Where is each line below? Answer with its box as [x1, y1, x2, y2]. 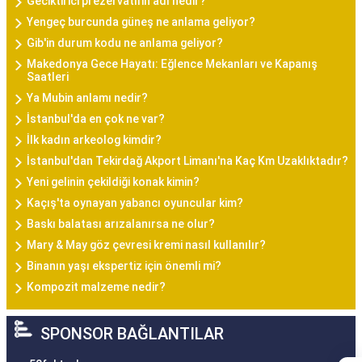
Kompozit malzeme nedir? [27, 280, 166, 293]
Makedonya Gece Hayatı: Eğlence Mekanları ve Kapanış [27, 57, 318, 70]
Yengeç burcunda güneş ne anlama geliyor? [27, 15, 255, 28]
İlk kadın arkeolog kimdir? [27, 133, 162, 146]
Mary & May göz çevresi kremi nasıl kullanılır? [27, 238, 266, 251]
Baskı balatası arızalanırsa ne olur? [27, 217, 215, 230]
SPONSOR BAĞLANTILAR [40, 324, 224, 343]
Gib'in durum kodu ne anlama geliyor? [27, 36, 223, 49]
